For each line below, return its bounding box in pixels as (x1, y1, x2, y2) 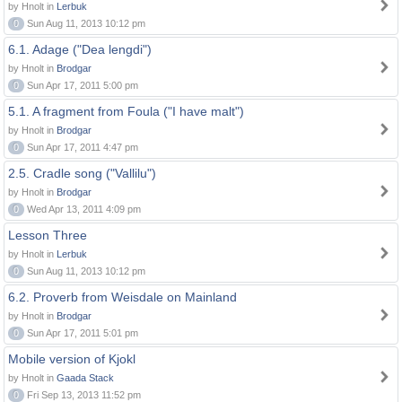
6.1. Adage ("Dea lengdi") (8, 42, 152, 57)
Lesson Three (8, 228, 87, 242)
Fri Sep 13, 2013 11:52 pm (24, 389, 141, 400)
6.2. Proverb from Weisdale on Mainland (8, 290, 237, 304)
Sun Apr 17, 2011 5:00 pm (24, 80, 138, 91)
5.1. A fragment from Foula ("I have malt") (8, 104, 244, 118)
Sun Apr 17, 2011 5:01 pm (24, 328, 138, 338)
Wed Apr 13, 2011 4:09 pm (24, 204, 141, 214)
